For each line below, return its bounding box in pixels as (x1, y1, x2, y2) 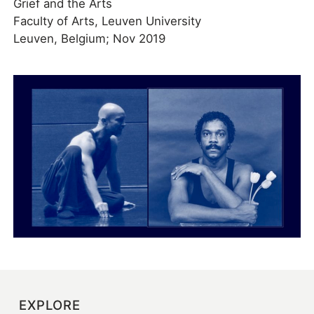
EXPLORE (18, 296, 81, 313)
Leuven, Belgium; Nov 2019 (13, 32, 165, 46)
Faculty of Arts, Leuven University (13, 14, 201, 29)
